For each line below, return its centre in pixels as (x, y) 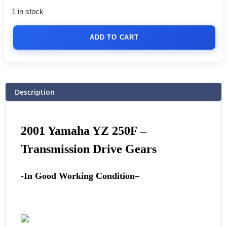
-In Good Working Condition (78, 176)
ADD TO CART (114, 37)
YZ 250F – (118, 131)
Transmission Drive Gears (89, 149)
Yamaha (69, 131)
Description (35, 92)
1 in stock (28, 12)
